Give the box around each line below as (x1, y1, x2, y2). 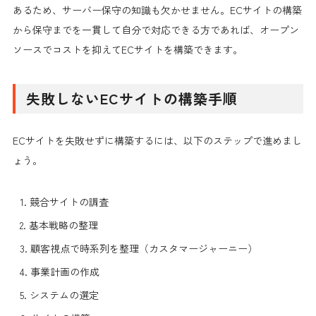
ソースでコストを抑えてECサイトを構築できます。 (12, 42, 243, 56)
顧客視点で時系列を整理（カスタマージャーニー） (30, 241, 257, 255)
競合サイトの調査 (29, 194, 109, 209)
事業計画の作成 (30, 264, 99, 279)
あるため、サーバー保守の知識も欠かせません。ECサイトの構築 (12, 2, 302, 17)
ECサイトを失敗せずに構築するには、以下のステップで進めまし (12, 133, 302, 147)
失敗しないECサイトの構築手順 (25, 87, 238, 109)
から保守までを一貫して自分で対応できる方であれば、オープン (12, 22, 299, 37)
